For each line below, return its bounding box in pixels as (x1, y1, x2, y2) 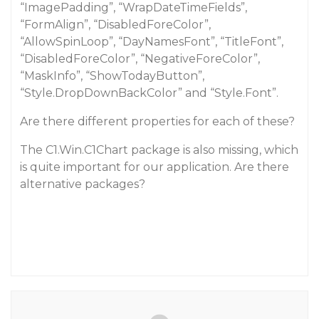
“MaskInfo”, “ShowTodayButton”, (20, 69, 204, 83)
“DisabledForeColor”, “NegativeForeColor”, (20, 52, 260, 66)
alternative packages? (20, 177, 145, 191)
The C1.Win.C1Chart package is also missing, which (20, 143, 298, 157)
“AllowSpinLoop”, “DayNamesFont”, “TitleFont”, (20, 35, 283, 48)
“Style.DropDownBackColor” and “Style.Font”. (20, 86, 278, 100)
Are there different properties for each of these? (20, 115, 295, 128)
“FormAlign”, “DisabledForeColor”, (20, 18, 211, 31)
